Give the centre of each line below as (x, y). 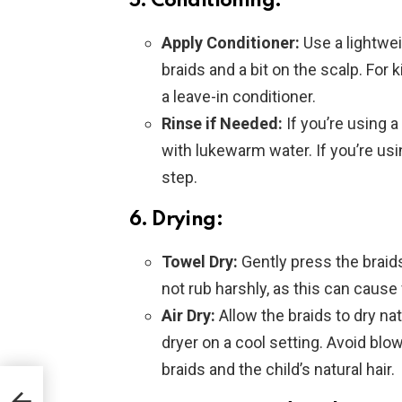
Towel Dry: (200, 262)
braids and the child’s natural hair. (278, 370)
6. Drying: (176, 220)
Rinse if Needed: (222, 124)
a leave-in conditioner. (239, 97)
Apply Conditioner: (231, 43)
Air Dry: (188, 316)
